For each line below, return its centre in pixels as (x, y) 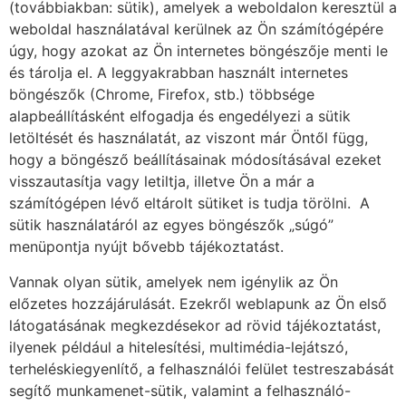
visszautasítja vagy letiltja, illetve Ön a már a (162, 182)
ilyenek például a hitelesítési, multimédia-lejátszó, (179, 347)
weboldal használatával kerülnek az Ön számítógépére (196, 29)
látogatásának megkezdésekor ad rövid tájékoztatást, (195, 325)
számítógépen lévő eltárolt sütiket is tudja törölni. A (189, 203)
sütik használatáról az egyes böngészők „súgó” (171, 225)
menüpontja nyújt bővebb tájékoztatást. (146, 247)
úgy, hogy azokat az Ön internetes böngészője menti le (198, 51)
